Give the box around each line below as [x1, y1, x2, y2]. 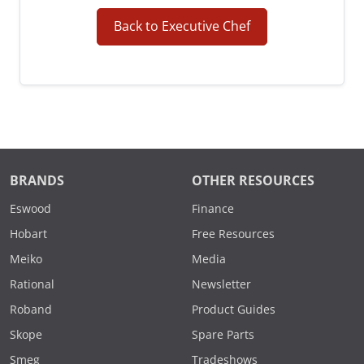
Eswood [10, 202, 51, 216]
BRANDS [10, 174, 64, 188]
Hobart [10, 227, 47, 241]
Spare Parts [192, 328, 254, 342]
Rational [10, 278, 54, 292]
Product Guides [192, 303, 275, 317]
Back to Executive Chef [114, 19, 250, 34]
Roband [10, 303, 52, 317]
